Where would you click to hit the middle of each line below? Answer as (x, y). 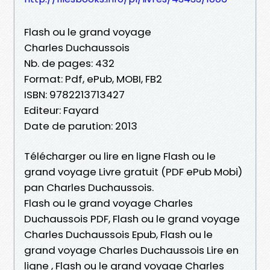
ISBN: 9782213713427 (74, 94)
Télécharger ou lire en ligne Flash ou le (120, 156)
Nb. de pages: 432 (69, 63)
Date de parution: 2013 (81, 126)
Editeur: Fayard (61, 110)
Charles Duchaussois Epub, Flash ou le (118, 234)
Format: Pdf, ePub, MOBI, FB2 (93, 79)
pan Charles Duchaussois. (89, 187)
